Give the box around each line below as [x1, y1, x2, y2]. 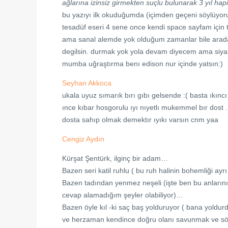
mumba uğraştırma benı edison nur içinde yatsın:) [62, 60, 223, 68]
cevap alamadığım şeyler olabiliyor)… [62, 191, 183, 199]
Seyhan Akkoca [62, 79, 111, 87]
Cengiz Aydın [62, 135, 104, 143]
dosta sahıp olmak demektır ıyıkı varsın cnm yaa [62, 116, 218, 124]
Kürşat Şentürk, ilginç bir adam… [62, 154, 168, 162]
